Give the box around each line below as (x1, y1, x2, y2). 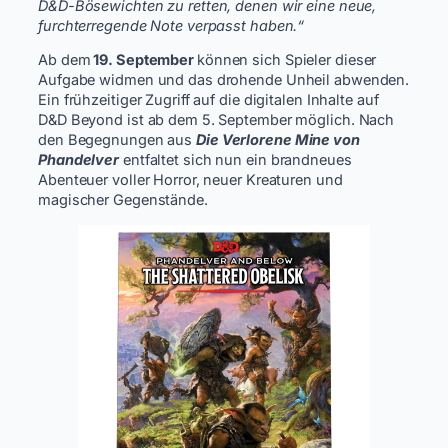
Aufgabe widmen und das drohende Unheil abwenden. (38, 71, 410, 90)
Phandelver (38, 151, 120, 170)
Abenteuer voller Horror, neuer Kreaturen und (38, 171, 343, 190)
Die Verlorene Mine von (196, 131, 360, 150)
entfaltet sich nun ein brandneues (119, 151, 352, 170)
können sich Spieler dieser (196, 51, 377, 70)
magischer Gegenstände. (38, 191, 212, 210)
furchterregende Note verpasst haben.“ (38, 16, 305, 35)
